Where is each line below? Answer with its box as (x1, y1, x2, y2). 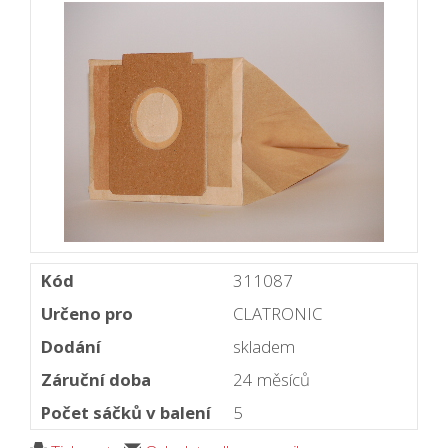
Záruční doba (41, 368, 151, 392)
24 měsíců (233, 368, 310, 392)
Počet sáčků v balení (41, 401, 211, 425)
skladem (233, 335, 295, 359)
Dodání (41, 335, 101, 359)
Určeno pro (41, 302, 133, 326)
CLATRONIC (233, 302, 322, 326)
